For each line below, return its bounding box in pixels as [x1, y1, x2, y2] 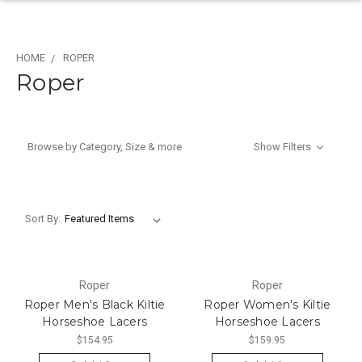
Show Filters [254, 141, 314, 153]
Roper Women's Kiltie [204, 297, 331, 312]
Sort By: [24, 212, 61, 225]
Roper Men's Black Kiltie [23, 297, 166, 312]
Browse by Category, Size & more [27, 141, 182, 153]
